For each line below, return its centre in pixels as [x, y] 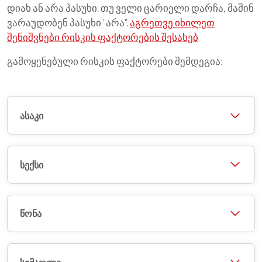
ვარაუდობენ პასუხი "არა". [68, 23]
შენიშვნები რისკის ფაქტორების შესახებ [103, 37]
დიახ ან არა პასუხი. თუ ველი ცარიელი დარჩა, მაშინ [130, 8]
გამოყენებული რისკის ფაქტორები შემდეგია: [115, 61]
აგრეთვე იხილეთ [172, 23]
